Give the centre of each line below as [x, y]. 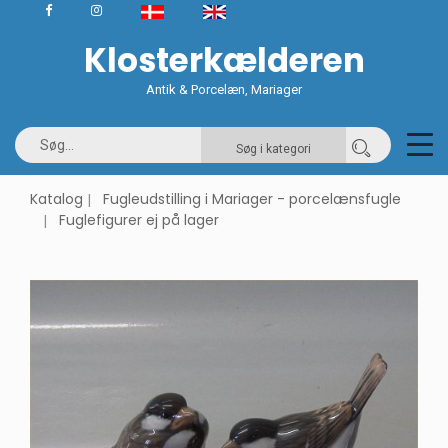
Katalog [56, 199]
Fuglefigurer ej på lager [138, 220]
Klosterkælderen [224, 60]
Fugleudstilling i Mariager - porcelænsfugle [252, 199]
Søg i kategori [274, 149]
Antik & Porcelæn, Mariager [224, 89]
